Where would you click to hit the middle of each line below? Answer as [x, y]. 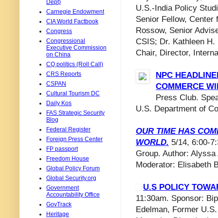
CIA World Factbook [72, 21]
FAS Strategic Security [75, 113]
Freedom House [68, 158]
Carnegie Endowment [75, 11]
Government [63, 188]
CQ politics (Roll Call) [75, 64]
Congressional [66, 41]
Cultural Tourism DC [73, 93]
